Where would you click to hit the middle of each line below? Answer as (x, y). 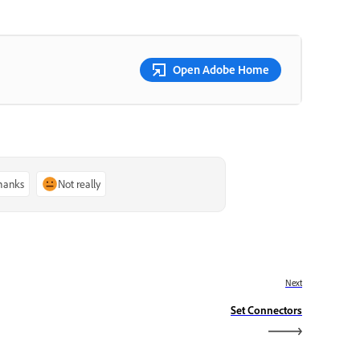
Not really (80, 184)
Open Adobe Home (221, 70)
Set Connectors (266, 309)
